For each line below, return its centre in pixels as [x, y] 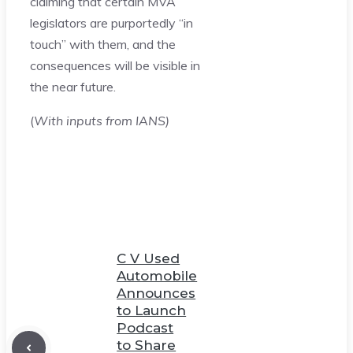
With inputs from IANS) [102, 120]
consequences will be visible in [115, 65]
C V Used [149, 258]
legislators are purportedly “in [111, 22]
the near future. [73, 86]
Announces [156, 293]
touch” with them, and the [103, 44]
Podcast [145, 327]
